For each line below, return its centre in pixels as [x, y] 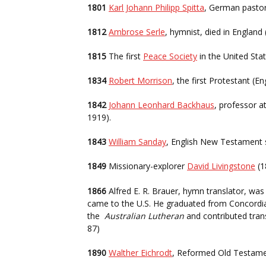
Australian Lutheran [144, 216]
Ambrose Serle [137, 32]
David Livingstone [221, 166]
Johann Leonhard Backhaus [161, 105]
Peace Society [170, 56]
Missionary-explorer [147, 166]
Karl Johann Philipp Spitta [156, 7]
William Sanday [137, 142]
